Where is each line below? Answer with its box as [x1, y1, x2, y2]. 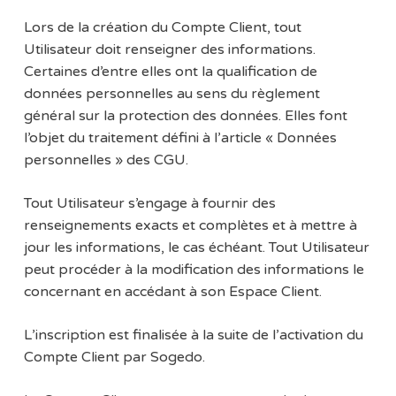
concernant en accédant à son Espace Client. [23, 283, 322, 301]
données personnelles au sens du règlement [23, 85, 320, 103]
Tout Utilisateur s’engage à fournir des [23, 194, 276, 213]
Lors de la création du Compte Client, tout [23, 19, 301, 37]
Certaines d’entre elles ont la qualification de [23, 63, 317, 81]
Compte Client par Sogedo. [23, 348, 205, 367]
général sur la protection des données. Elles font [23, 107, 347, 126]
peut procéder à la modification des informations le [23, 261, 364, 279]
